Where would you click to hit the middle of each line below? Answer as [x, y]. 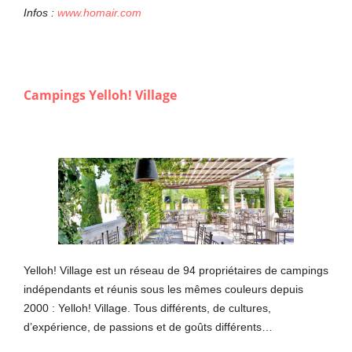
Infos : [40, 12]
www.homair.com [99, 12]
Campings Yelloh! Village [100, 95]
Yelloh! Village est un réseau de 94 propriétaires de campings [176, 271]
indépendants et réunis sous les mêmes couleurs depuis [163, 290]
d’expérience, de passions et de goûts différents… [148, 327]
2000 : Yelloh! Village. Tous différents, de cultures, [147, 308]
